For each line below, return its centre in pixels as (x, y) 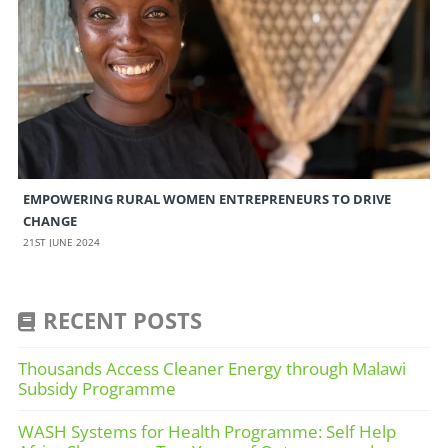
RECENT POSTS (122, 320)
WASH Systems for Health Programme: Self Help (206, 431)
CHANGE (49, 221)
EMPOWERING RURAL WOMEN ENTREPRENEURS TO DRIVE (206, 199)
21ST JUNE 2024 (61, 242)
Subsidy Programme (98, 388)
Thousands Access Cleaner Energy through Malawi (211, 368)
